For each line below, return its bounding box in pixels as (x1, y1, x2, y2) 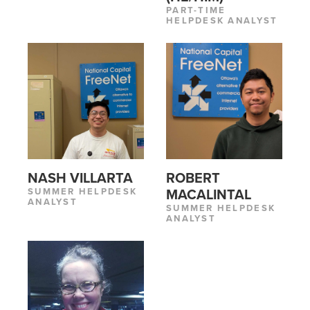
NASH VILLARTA (28, 170, 133, 187)
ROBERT (166, 170, 220, 187)
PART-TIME (166, 5, 226, 16)
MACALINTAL (166, 187, 251, 203)
